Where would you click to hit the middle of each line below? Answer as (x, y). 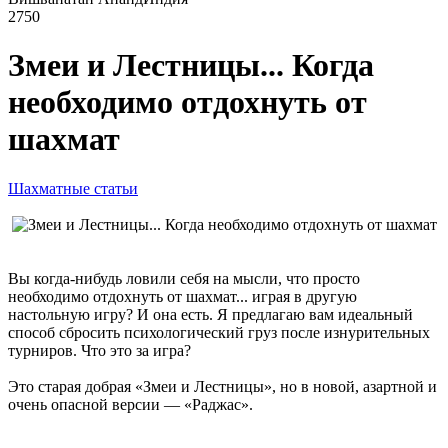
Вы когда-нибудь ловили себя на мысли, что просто (184, 278)
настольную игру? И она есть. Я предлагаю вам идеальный (210, 314)
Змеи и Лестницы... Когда (191, 65)
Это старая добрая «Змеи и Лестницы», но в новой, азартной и (222, 386)
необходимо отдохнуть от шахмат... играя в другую (182, 296)
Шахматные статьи (73, 188)
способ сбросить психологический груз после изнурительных (219, 332)
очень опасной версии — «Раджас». (130, 404)
